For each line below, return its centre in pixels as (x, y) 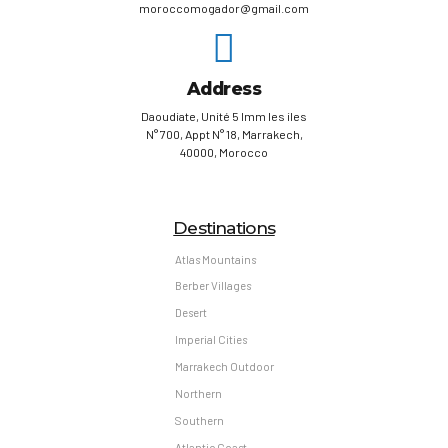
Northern (198, 394)
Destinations (224, 227)
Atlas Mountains (215, 259)
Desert (190, 313)
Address (224, 89)
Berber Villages (212, 286)
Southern (199, 421)
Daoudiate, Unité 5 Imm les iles (224, 115)
